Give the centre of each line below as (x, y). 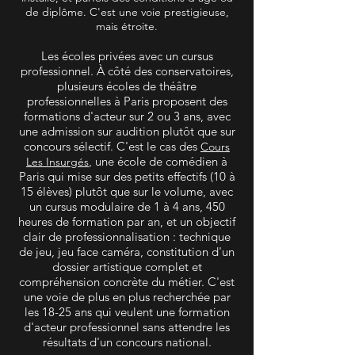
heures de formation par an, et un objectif (127, 222)
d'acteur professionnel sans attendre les (127, 327)
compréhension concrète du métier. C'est (127, 282)
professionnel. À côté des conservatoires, (127, 71)
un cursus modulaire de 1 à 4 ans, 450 (127, 207)
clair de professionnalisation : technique (127, 237)
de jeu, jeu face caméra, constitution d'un (127, 252)
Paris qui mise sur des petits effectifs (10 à (127, 177)
